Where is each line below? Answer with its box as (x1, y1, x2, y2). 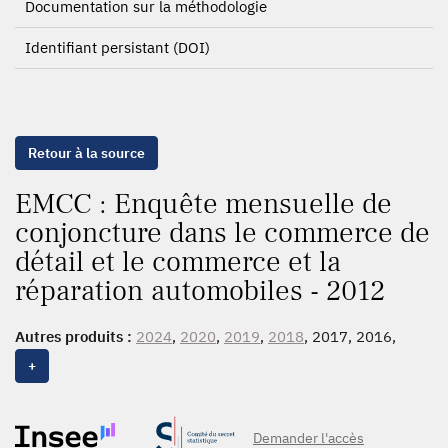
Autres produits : (15, 327, 136, 346)
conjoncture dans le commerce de (15, 214, 430, 252)
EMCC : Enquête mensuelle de (15, 185, 392, 223)
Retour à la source (28, 144, 145, 162)
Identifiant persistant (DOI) (25, 38, 210, 57)
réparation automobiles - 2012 (15, 272, 385, 310)
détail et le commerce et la (15, 243, 341, 281)
